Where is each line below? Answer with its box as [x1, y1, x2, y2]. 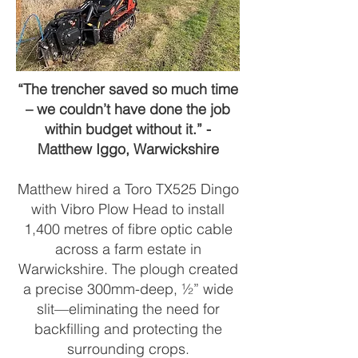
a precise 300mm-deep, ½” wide [22, 280, 233, 298]
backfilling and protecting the [34, 320, 222, 338]
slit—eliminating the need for [36, 300, 220, 318]
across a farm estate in [54, 240, 201, 258]
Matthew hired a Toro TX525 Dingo [17, 180, 239, 198]
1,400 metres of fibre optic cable [23, 220, 233, 238]
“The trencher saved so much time [18, 80, 238, 98]
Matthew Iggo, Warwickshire [37, 140, 219, 158]
